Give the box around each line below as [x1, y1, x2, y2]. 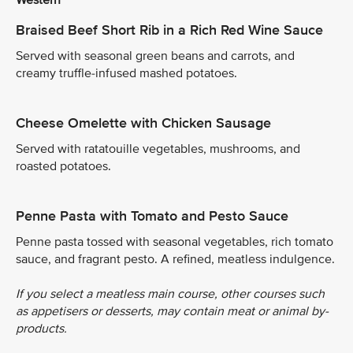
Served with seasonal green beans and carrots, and [16, 48, 295, 65]
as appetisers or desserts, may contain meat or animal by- [16, 303, 329, 320]
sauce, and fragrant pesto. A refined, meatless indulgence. [16, 251, 335, 268]
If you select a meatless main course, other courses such [16, 286, 325, 303]
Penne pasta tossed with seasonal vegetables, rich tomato [16, 234, 333, 251]
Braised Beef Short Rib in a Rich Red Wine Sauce [16, 21, 323, 39]
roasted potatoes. [16, 158, 111, 175]
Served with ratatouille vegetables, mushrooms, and [16, 141, 300, 158]
